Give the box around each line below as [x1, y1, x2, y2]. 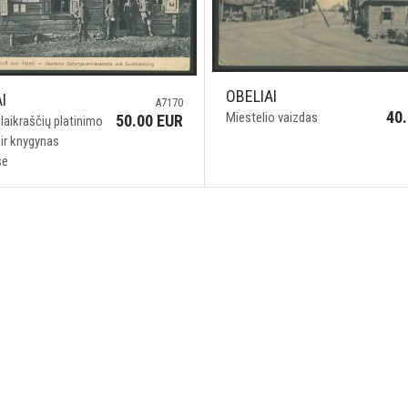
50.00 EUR [115, 111, 183, 130]
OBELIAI [225, 86, 277, 106]
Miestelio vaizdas [225, 108, 318, 126]
